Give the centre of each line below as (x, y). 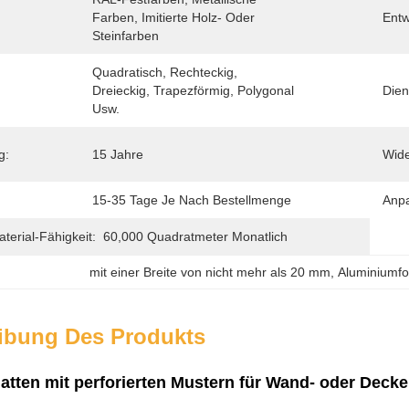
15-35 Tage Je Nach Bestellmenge (192, 200)
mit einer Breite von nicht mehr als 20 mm (210, 272)
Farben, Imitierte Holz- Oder (173, 17)
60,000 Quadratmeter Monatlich (195, 236)
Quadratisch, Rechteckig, (165, 72)
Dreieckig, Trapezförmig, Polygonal (193, 90)
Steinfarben (126, 36)
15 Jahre (118, 154)
